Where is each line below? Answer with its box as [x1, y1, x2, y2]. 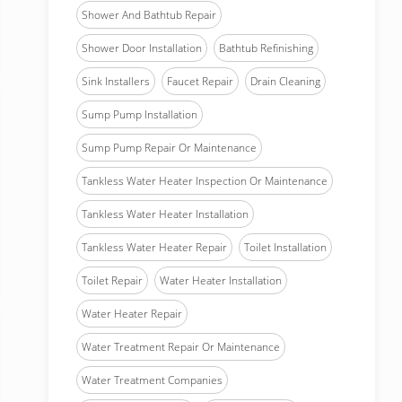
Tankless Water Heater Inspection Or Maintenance [82, 173, 328, 188]
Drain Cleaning [250, 74, 320, 89]
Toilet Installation [244, 240, 327, 255]
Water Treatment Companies [82, 372, 223, 388]
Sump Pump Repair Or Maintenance [82, 140, 257, 155]
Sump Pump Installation [82, 107, 197, 122]
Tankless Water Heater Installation [82, 206, 249, 222]
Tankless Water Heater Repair [82, 240, 227, 255]
